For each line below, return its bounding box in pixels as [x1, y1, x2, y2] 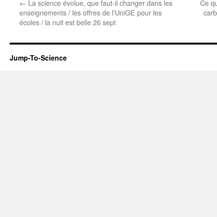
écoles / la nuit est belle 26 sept [19, 17, 116, 27]
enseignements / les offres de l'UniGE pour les [19, 7, 162, 17]
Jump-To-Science [10, 53, 67, 62]
